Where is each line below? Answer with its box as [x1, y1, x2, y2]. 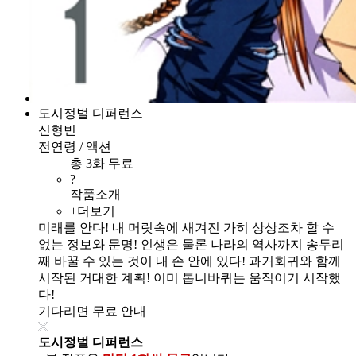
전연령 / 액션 [38, 139, 111, 153]
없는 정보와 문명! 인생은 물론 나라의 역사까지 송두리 [38, 237, 344, 251]
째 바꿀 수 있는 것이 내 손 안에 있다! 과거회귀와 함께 [38, 253, 341, 268]
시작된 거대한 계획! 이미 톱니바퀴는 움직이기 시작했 [38, 270, 341, 284]
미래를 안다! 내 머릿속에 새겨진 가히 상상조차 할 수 [38, 220, 335, 234]
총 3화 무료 [70, 156, 140, 170]
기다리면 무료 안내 [38, 304, 146, 318]
